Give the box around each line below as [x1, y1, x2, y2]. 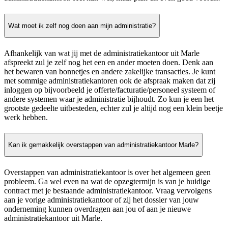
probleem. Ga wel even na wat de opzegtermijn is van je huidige [4, 177, 210, 186]
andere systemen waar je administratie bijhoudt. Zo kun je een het [4, 94, 214, 103]
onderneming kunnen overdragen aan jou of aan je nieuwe [4, 204, 191, 213]
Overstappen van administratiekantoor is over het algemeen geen [4, 167, 211, 177]
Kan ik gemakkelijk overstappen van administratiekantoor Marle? [8, 141, 198, 149]
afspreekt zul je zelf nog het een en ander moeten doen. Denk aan [4, 58, 213, 67]
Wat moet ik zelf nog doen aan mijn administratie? [8, 21, 156, 30]
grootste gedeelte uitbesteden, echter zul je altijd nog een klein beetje [4, 103, 223, 112]
